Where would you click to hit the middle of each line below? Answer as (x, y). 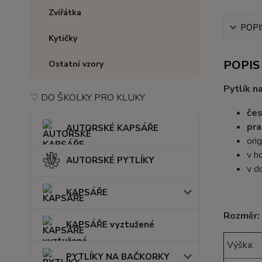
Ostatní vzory (76, 64)
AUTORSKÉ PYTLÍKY (110, 160)
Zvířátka (65, 12)
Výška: (239, 245)
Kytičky (63, 38)
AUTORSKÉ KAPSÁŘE (112, 128)
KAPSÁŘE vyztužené (110, 224)
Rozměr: (241, 216)
